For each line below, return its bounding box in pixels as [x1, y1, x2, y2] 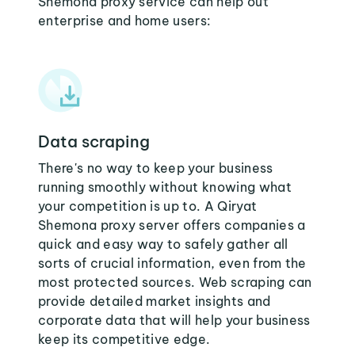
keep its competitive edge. [38, 331, 211, 347]
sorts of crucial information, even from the [38, 255, 307, 271]
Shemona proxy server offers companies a [38, 217, 306, 233]
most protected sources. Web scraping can [38, 274, 312, 290]
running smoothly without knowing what [38, 179, 292, 195]
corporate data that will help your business [38, 312, 311, 328]
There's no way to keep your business [38, 160, 273, 176]
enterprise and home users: [38, 13, 212, 29]
